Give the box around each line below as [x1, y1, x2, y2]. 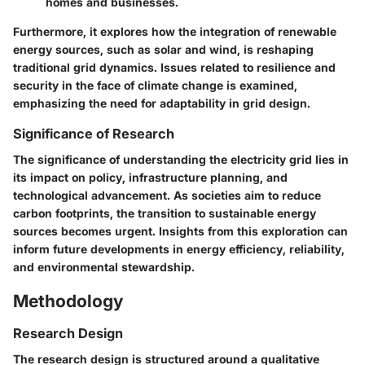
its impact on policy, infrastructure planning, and [13, 170, 288, 185]
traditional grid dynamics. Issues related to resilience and [13, 60, 336, 75]
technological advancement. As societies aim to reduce [13, 188, 321, 203]
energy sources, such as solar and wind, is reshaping [13, 42, 314, 57]
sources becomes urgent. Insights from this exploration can [13, 224, 348, 239]
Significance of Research [13, 125, 174, 143]
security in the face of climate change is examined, [13, 78, 297, 93]
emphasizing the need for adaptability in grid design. [13, 96, 310, 111]
